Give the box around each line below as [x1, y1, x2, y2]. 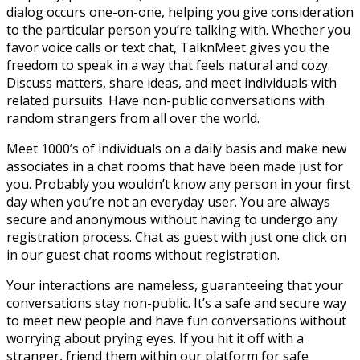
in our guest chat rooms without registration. [6, 245, 280, 264]
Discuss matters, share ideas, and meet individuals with [6, 73, 337, 92]
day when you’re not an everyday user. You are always [6, 192, 330, 211]
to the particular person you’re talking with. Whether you [6, 20, 350, 39]
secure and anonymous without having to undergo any [6, 210, 337, 228]
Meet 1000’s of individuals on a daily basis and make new [6, 139, 346, 157]
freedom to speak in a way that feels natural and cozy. [6, 55, 330, 74]
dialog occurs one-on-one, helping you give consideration [6, 2, 354, 21]
